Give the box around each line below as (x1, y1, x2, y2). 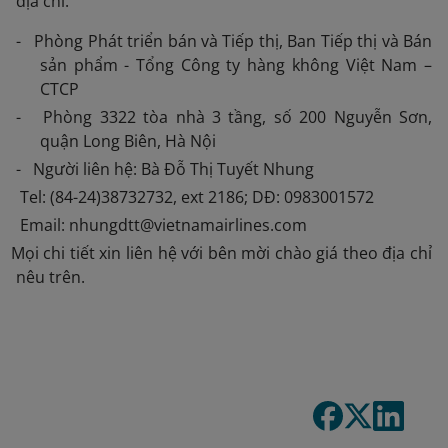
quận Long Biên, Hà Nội (40, 130, 216, 152)
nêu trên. (16, 266, 85, 288)
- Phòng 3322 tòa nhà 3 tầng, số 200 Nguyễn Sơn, (16, 106, 432, 128)
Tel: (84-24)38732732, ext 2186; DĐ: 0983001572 (20, 186, 374, 208)
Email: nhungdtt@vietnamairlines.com (20, 214, 307, 236)
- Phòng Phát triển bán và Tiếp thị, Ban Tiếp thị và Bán (16, 30, 432, 52)
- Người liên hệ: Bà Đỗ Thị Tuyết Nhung (16, 158, 314, 180)
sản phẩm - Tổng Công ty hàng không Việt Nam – (40, 54, 432, 76)
